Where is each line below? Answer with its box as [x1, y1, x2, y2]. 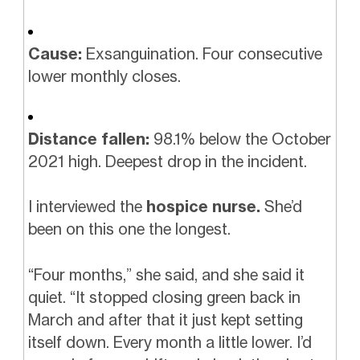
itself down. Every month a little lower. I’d [27, 332, 312, 352]
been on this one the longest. [27, 219, 231, 239]
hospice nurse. [145, 197, 260, 217]
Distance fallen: [27, 129, 149, 149]
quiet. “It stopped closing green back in [27, 287, 301, 307]
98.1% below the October [149, 129, 331, 149]
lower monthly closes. [27, 67, 181, 87]
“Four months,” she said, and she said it [27, 264, 305, 284]
